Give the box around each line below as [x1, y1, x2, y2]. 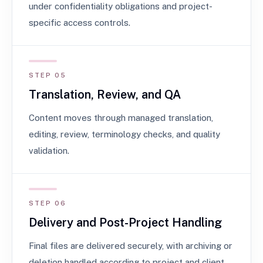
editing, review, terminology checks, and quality [29, 129, 220, 139]
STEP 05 [29, 72, 66, 79]
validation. [29, 146, 69, 156]
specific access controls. [29, 18, 130, 28]
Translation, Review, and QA [29, 87, 181, 102]
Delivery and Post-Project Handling [29, 215, 222, 230]
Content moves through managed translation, [29, 113, 213, 123]
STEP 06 [29, 200, 66, 207]
